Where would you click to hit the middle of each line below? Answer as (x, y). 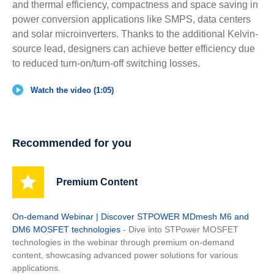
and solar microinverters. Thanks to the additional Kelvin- (135, 34)
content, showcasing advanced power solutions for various (125, 255)
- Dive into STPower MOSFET (180, 229)
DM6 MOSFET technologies (66, 229)
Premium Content (97, 182)
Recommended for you (72, 143)
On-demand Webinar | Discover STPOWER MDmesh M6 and (130, 216)
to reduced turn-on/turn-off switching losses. (106, 63)
